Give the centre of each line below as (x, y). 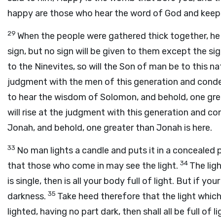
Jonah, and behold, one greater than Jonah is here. (110, 128)
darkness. (28, 196)
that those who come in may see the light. (94, 166)
